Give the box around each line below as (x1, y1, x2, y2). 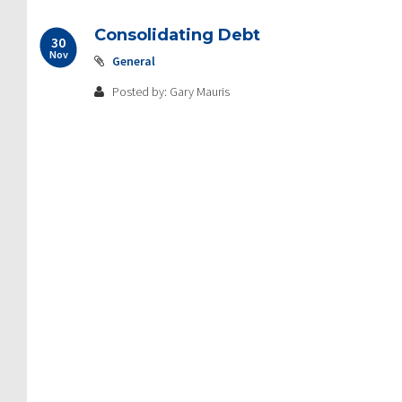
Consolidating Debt (94, 24, 260, 45)
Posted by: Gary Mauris (109, 83, 230, 100)
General (112, 52, 155, 69)
